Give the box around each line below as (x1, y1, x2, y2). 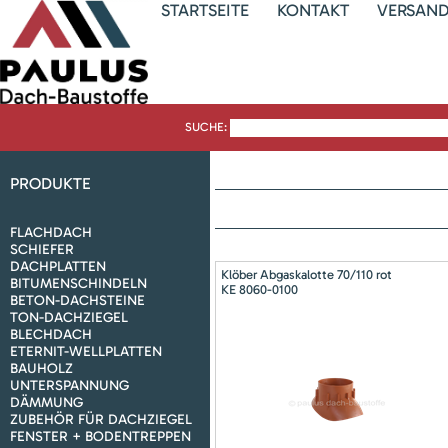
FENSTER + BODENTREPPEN (10, 427, 191, 445)
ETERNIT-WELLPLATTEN (10, 342, 162, 360)
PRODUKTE (10, 174, 91, 194)
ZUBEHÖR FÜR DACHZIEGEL (10, 410, 192, 428)
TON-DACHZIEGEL (10, 308, 128, 326)
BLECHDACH (10, 325, 92, 343)
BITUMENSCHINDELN (10, 274, 147, 292)
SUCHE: (185, 120, 230, 134)
